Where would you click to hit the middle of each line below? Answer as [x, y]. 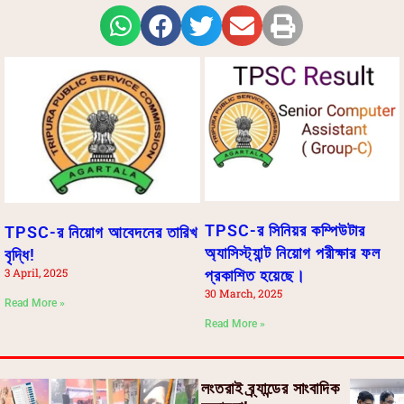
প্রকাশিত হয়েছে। [255, 275]
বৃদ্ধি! [20, 255]
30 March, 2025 [243, 293]
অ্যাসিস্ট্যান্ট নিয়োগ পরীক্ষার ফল [292, 252]
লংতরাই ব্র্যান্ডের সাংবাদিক [270, 388]
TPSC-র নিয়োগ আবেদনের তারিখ [101, 233]
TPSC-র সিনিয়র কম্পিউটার [285, 230]
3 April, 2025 [36, 273]
